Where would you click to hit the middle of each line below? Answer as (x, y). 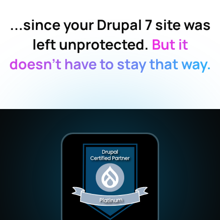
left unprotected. (90, 44)
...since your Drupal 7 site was (110, 24)
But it (168, 44)
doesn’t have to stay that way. (110, 64)
